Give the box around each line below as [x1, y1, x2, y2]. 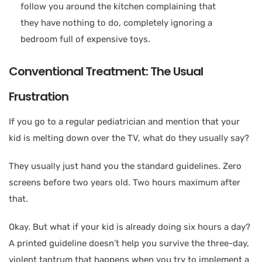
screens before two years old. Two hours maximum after [9, 177, 240, 188]
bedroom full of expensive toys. [20, 33, 150, 44]
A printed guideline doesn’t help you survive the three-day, [9, 237, 249, 249]
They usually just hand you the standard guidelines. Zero [9, 160, 242, 171]
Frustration [9, 88, 68, 105]
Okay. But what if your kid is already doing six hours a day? [9, 221, 250, 232]
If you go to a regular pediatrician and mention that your [9, 116, 240, 127]
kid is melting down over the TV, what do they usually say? [9, 132, 249, 143]
